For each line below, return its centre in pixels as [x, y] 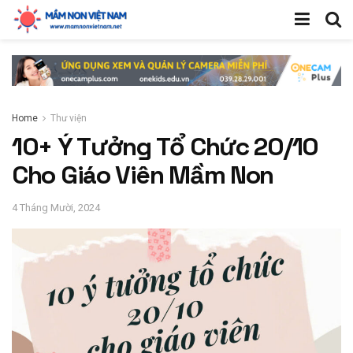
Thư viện [69, 118]
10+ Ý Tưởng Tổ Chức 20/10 [165, 146]
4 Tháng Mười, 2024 [56, 207]
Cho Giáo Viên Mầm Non [143, 175]
